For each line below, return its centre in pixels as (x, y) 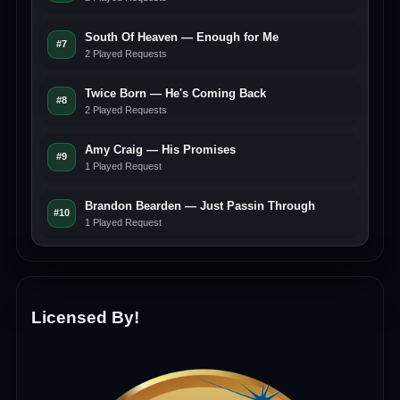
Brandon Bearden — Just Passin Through (200, 206)
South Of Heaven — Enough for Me (181, 37)
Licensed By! (85, 317)
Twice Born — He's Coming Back (175, 93)
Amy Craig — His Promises (160, 150)
